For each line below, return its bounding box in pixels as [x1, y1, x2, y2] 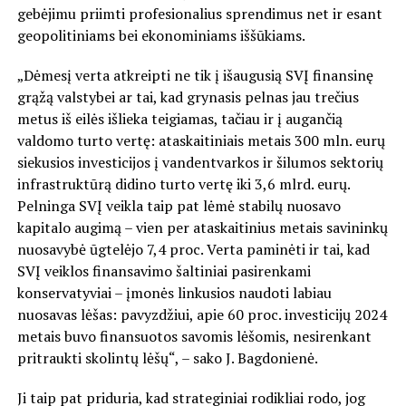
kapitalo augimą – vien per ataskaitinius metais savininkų [16, 217, 388, 237]
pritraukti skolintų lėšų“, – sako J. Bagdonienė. [16, 347, 318, 368]
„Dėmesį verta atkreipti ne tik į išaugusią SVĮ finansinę [16, 64, 373, 85]
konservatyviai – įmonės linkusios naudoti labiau [16, 282, 332, 303]
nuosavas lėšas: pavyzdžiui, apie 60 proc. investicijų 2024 [16, 304, 387, 324]
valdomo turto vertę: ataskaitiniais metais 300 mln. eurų [16, 130, 385, 150]
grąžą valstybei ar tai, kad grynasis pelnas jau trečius [16, 86, 359, 107]
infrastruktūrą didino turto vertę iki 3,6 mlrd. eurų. [16, 173, 350, 194]
